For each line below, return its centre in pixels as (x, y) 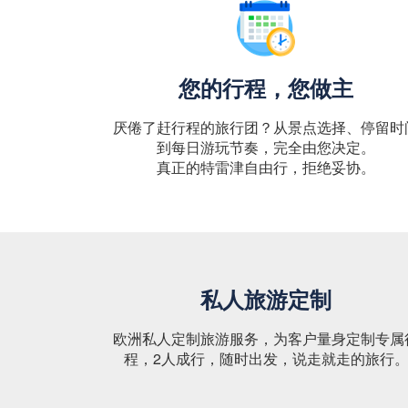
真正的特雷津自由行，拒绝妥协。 (266, 167)
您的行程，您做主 (266, 87)
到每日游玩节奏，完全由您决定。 (266, 147)
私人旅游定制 (266, 299)
